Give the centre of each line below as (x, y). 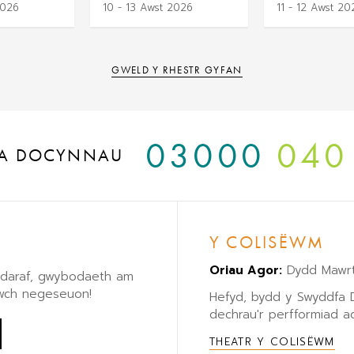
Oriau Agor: (246, 271)
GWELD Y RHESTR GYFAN (177, 70)
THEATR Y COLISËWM (272, 342)
